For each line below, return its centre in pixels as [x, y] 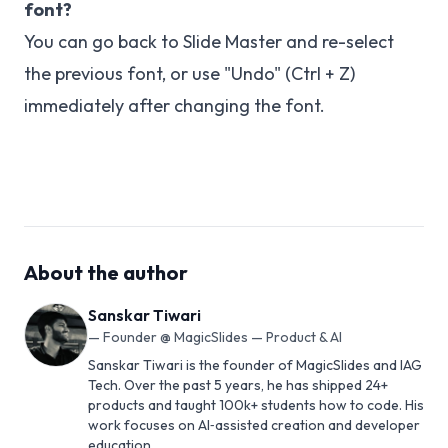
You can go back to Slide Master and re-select [209, 42]
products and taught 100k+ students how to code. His [256, 405]
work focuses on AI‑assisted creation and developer [254, 425]
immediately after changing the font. [174, 106]
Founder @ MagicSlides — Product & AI [222, 337]
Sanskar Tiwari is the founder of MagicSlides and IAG [255, 365]
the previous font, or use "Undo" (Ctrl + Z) [189, 74]
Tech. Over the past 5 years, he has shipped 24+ [238, 385]
